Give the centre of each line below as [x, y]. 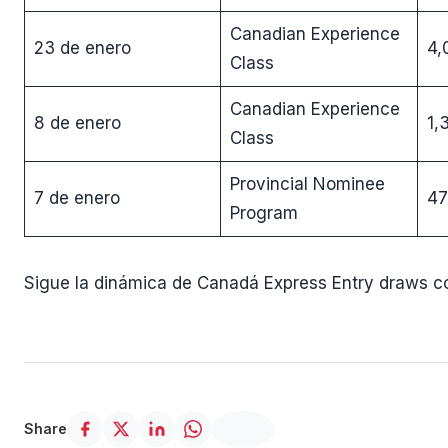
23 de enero [82, 47]
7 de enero [76, 197]
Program [263, 212]
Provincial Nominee [307, 183]
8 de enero [77, 122]
